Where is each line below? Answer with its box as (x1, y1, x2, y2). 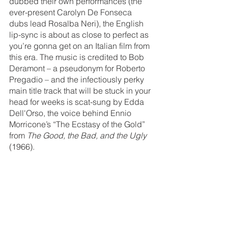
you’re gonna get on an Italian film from (9, 40, 152, 51)
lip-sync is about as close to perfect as (9, 29, 151, 40)
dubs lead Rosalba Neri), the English (9, 18, 146, 28)
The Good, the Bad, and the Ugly (27, 130, 147, 140)
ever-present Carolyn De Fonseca (9, 7, 134, 17)
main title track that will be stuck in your (9, 85, 153, 96)
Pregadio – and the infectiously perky (9, 74, 146, 84)
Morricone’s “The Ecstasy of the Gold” (9, 119, 147, 129)
